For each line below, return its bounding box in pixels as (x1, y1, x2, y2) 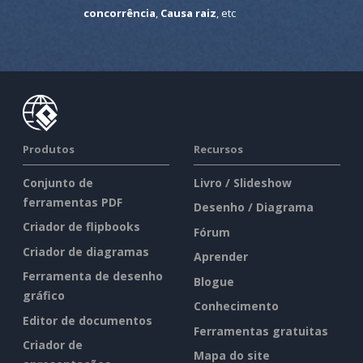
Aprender (194, 249, 248, 265)
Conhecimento (194, 298, 279, 314)
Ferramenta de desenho (23, 268, 163, 284)
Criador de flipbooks (23, 219, 140, 235)
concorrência (83, 5, 156, 20)
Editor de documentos (23, 312, 152, 328)
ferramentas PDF (23, 194, 122, 210)
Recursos (194, 141, 243, 156)
